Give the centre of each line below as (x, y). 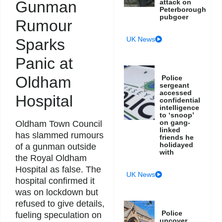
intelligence (180, 108)
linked (170, 130)
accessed (176, 93)
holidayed (177, 145)
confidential (180, 100)
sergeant (175, 85)
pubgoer (174, 17)
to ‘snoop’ (177, 115)
